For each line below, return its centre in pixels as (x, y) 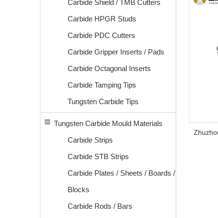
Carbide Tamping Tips (102, 85)
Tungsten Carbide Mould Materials (108, 123)
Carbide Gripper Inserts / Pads (116, 52)
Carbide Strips (90, 140)
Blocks (79, 190)
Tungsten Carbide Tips (103, 101)
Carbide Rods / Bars (100, 206)
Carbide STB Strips (98, 156)
